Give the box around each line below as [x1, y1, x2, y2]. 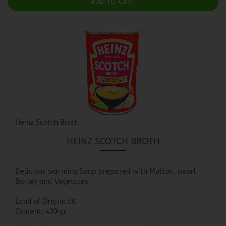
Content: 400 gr [15, 207, 67, 216]
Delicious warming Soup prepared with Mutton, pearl [15, 167, 196, 176]
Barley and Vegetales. [15, 177, 90, 186]
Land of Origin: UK [15, 197, 76, 206]
